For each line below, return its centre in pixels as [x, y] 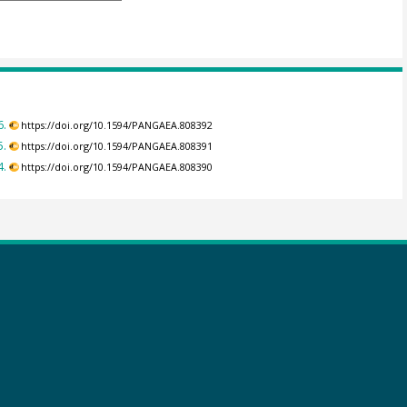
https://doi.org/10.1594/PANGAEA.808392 [117, 125]
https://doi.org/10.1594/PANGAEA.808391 [117, 147]
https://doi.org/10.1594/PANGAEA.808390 [117, 168]
